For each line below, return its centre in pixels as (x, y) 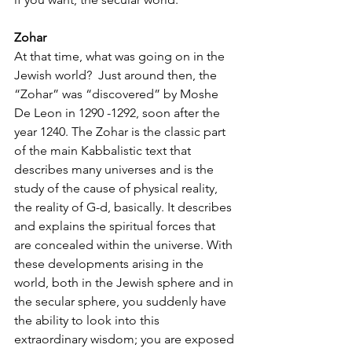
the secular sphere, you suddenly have (122, 301)
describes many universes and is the (115, 169)
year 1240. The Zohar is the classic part (121, 131)
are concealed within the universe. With (125, 244)
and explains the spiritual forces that (116, 225)
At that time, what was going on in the (121, 56)
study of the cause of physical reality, (117, 188)
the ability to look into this (88, 320)
